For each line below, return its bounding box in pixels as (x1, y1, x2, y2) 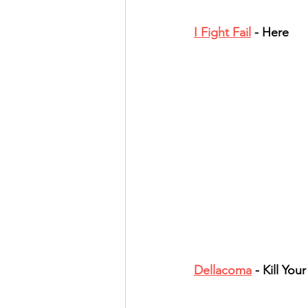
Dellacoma (194, 263, 252, 278)
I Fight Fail (194, 25, 251, 40)
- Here (251, 25, 289, 40)
